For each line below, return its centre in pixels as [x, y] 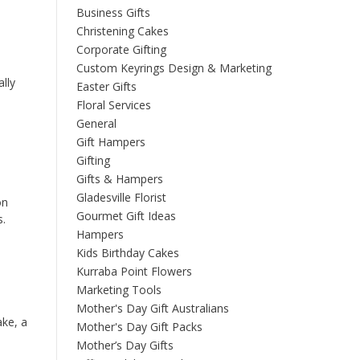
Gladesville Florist [121, 197]
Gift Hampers [110, 141]
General [96, 123]
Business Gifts [113, 12]
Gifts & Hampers [119, 178]
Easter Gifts [106, 86]
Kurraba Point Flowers [134, 271]
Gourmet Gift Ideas [126, 215]
